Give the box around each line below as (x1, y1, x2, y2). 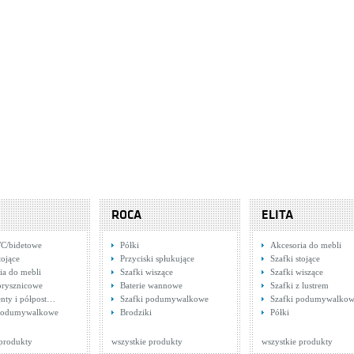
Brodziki (120, 307, 152, 317)
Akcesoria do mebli (270, 240, 341, 250)
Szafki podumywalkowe (120, 294, 209, 303)
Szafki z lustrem (270, 281, 329, 290)
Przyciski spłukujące (120, 254, 194, 263)
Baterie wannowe (120, 281, 183, 290)
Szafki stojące (270, 254, 320, 263)
